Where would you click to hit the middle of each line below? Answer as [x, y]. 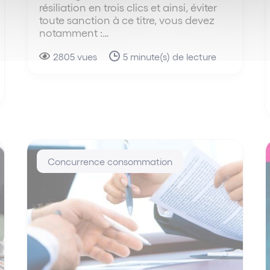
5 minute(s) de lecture [170, 56]
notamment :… [74, 32]
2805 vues [75, 56]
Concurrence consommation [110, 161]
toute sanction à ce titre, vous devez [127, 19]
